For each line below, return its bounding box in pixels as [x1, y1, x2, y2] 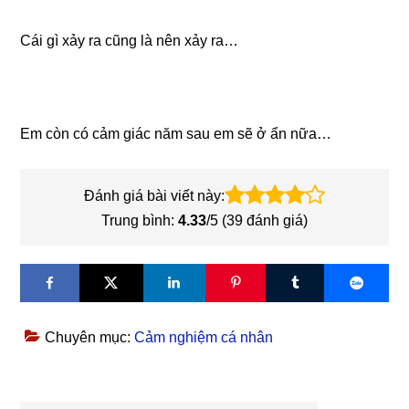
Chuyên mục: [45, 330, 135, 345]
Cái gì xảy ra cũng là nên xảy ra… [20, 33, 239, 48]
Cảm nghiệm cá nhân [134, 330, 274, 345]
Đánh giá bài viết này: [84, 188, 225, 204]
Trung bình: [101, 213, 178, 228]
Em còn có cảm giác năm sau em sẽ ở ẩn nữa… [20, 126, 332, 142]
